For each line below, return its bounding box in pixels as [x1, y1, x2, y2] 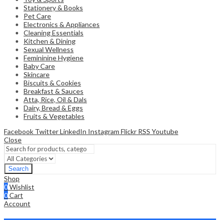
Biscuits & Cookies [24, 79, 81, 87]
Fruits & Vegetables [24, 112, 84, 121]
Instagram [88, 127, 119, 136]
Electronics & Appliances [24, 20, 100, 29]
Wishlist [9, 183, 34, 192]
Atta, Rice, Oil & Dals [24, 95, 87, 104]
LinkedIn [60, 127, 86, 136]
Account [4, 199, 30, 208]
